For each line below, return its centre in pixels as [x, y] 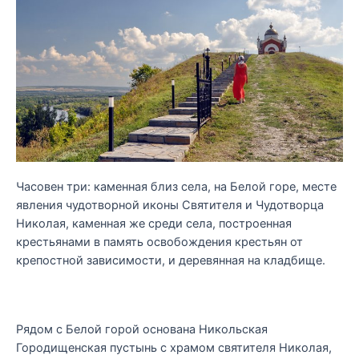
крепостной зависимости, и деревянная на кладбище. [171, 260]
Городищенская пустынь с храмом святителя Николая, [174, 348]
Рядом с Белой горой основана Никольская [142, 330]
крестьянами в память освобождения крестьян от [159, 242]
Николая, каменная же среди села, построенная [154, 223]
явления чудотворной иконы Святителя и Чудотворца [170, 205]
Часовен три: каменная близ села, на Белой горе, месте [176, 186]
